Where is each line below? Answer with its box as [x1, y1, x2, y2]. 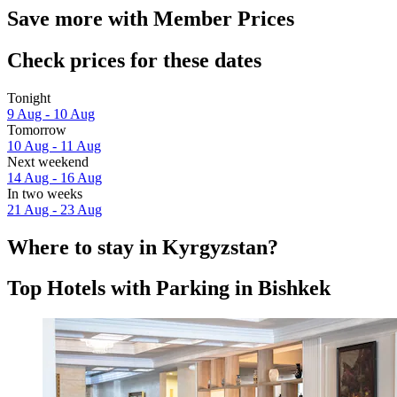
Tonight [7, 90, 51, 105]
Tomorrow [7, 121, 66, 137]
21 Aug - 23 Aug [7, 201, 102, 217]
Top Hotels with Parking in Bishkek [7, 276, 331, 300]
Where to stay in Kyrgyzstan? [7, 235, 278, 259]
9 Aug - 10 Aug [7, 105, 95, 121]
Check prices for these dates [7, 48, 261, 72]
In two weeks [7, 185, 82, 201]
